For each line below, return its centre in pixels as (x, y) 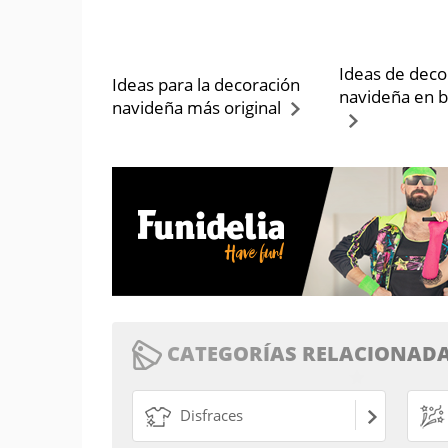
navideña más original (196, 107)
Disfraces (209, 415)
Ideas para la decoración (206, 84)
